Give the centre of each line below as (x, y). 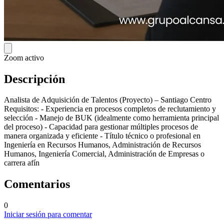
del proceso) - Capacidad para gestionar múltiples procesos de (101, 127)
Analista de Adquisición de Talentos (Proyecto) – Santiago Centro (108, 100)
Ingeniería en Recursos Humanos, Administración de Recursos (102, 145)
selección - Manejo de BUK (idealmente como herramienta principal (111, 118)
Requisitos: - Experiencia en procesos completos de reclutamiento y (110, 109)
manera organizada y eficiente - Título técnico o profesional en (102, 136)
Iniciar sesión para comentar (48, 214)
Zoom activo (24, 57)
